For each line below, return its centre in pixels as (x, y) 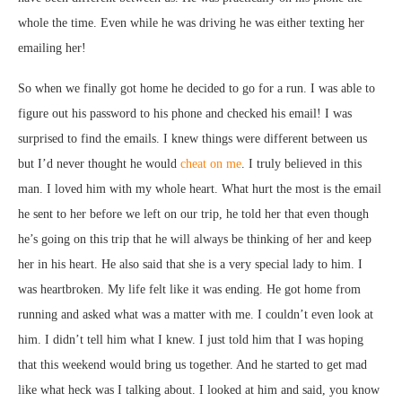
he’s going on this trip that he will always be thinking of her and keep (195, 239)
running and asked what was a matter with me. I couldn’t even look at (196, 314)
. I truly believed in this (301, 163)
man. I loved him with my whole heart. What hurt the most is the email (200, 188)
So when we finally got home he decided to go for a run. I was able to (197, 88)
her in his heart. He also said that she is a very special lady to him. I (190, 264)
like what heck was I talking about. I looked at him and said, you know (199, 389)
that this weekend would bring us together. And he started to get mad (192, 364)
